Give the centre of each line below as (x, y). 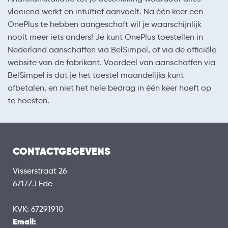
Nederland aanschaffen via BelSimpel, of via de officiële (112, 50)
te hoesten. (28, 101)
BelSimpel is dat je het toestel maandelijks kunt (96, 75)
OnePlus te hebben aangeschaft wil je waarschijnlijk (105, 24)
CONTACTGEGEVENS (62, 151)
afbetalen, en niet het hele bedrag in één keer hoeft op (109, 88)
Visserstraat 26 (40, 171)
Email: (24, 222)
